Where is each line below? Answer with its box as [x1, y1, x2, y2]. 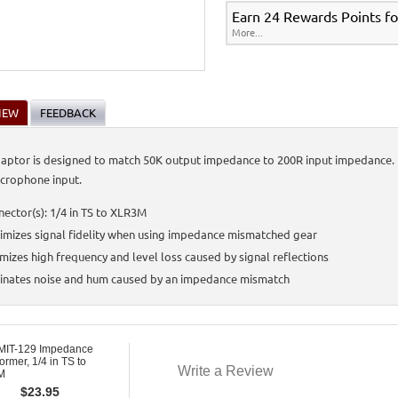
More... [232, 25, 263, 39]
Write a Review [178, 362, 274, 378]
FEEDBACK [40, 105, 96, 120]
